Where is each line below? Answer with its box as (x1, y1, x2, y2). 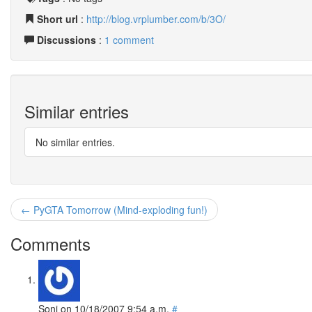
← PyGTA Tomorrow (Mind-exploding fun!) (21, 203, 208, 217)
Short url (37, 12, 78, 26)
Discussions (37, 33, 96, 47)
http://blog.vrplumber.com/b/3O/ (86, 12, 226, 26)
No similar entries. (36, 135, 115, 149)
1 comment (104, 33, 154, 47)
